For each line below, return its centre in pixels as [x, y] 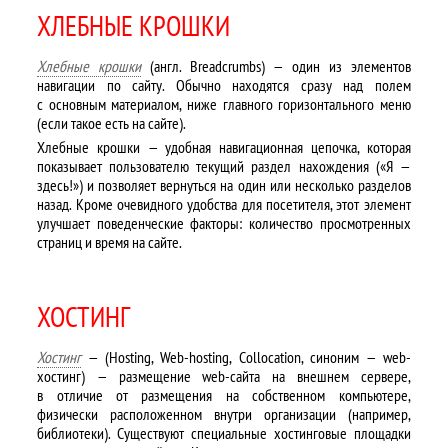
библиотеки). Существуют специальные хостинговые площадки [224, 433]
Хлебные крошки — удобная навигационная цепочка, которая [224, 147]
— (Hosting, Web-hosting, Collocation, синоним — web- [246, 357]
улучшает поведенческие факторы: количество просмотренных [224, 223]
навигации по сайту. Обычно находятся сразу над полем [224, 85]
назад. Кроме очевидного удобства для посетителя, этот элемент [224, 204]
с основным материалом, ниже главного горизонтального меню [224, 104]
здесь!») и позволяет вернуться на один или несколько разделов [224, 185]
